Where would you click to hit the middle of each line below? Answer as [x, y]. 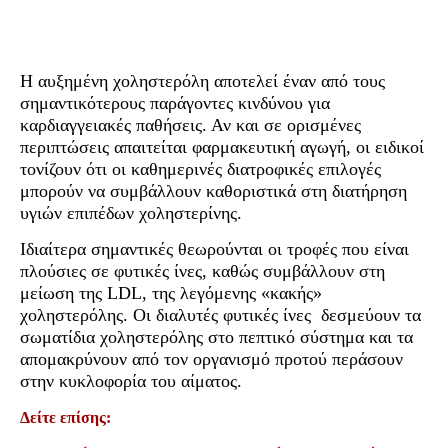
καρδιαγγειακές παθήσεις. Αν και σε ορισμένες [190, 125]
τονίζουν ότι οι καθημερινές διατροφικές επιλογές [200, 169]
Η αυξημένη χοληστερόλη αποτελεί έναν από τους [202, 81]
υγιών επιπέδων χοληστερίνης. [131, 213]
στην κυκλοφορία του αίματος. [131, 381]
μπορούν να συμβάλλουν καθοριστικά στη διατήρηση [213, 191]
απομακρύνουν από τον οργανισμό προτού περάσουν [211, 359]
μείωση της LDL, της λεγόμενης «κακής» [171, 293]
